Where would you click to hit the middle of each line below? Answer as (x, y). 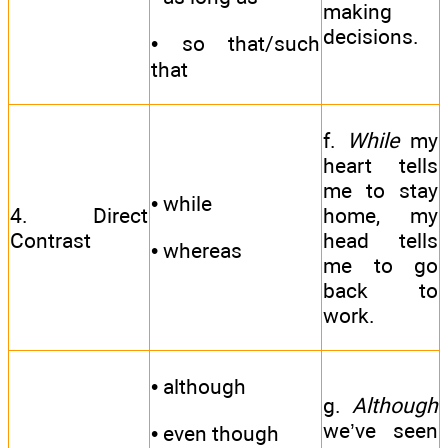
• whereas (196, 251)
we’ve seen (380, 430)
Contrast (50, 240)
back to (380, 290)
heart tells (380, 165)
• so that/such (235, 44)
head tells (380, 240)
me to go (380, 265)
